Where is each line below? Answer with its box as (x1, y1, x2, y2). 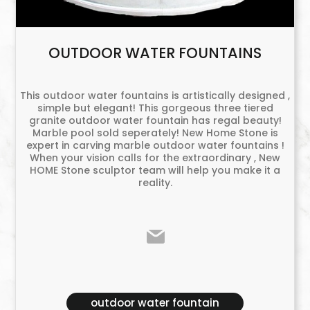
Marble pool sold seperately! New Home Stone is (32, 126, 278, 140)
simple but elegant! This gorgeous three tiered (37, 101, 273, 116)
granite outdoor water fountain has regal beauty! (28, 113, 282, 128)
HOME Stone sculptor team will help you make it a (30, 163, 280, 178)
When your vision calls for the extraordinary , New (30, 151, 280, 165)
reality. (138, 176, 172, 190)
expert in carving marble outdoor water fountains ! (26, 138, 284, 153)
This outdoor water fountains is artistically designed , (20, 89, 290, 103)
